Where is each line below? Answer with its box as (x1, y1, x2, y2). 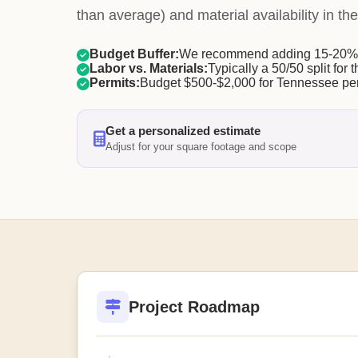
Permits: (89, 76, 140, 89)
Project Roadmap (129, 297, 260, 316)
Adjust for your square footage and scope (105, 141, 296, 153)
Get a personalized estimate (105, 124, 261, 137)
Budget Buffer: (89, 47, 179, 61)
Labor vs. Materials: (89, 62, 208, 75)
